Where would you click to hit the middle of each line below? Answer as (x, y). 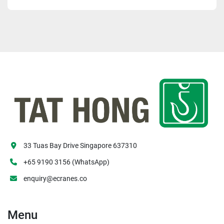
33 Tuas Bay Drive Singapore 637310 (80, 146)
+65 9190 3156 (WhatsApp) (66, 162)
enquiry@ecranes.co (55, 179)
